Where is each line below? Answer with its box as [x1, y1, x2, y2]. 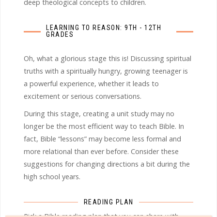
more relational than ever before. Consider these [24, 146, 179, 156]
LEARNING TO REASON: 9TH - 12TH [46, 23, 162, 31]
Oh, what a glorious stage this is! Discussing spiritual [24, 53, 191, 63]
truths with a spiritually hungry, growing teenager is [24, 66, 188, 76]
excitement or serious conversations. [24, 91, 141, 101]
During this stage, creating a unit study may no [24, 108, 174, 118]
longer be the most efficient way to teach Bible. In [24, 121, 184, 131]
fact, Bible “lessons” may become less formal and [24, 134, 181, 143]
